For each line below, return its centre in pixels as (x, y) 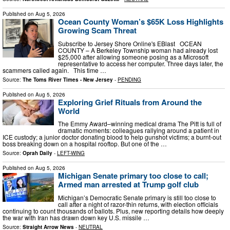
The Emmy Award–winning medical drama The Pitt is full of (140, 124)
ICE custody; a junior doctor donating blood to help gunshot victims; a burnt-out (112, 137)
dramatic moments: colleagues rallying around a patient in (139, 130)
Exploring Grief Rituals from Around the (130, 102)
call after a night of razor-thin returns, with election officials (138, 204)
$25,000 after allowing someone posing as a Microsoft (133, 56)
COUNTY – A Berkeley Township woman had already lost (138, 50)
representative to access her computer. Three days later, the (141, 63)
